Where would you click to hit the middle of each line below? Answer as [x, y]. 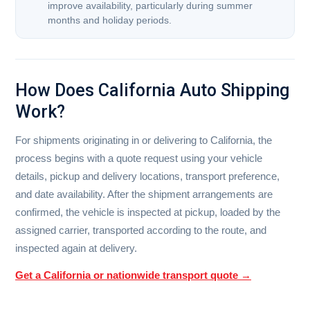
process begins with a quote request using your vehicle [139, 158]
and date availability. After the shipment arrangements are [144, 194]
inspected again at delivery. [76, 248]
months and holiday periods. [110, 21]
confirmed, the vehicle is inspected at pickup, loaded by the [148, 212]
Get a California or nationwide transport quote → [133, 275]
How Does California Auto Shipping [152, 91]
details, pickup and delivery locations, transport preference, [147, 176]
